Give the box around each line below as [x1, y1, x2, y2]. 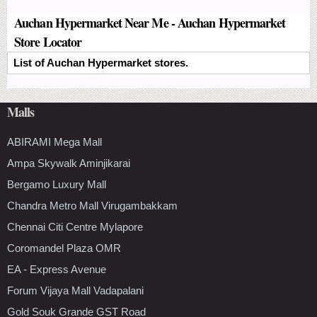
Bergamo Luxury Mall [7, 178, 106, 190]
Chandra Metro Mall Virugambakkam [7, 199, 178, 212]
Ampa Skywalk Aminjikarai [7, 156, 130, 169]
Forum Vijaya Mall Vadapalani [7, 284, 144, 296]
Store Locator [14, 32, 82, 51]
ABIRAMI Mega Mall [7, 135, 102, 148]
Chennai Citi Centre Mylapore [7, 220, 143, 233]
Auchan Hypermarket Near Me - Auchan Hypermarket [14, 13, 285, 32]
